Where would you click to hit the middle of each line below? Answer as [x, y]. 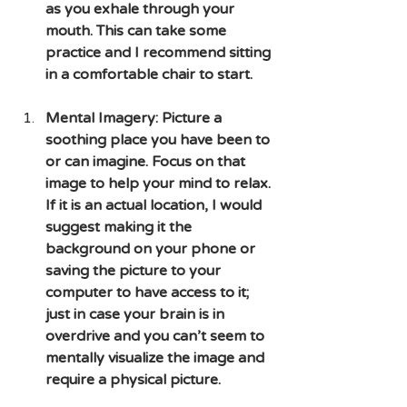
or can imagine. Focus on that [147, 161]
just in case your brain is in [137, 314]
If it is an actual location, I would [155, 205]
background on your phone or [152, 248]
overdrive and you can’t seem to [157, 336]
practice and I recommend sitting [160, 52]
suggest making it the [120, 227]
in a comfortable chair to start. [149, 74]
